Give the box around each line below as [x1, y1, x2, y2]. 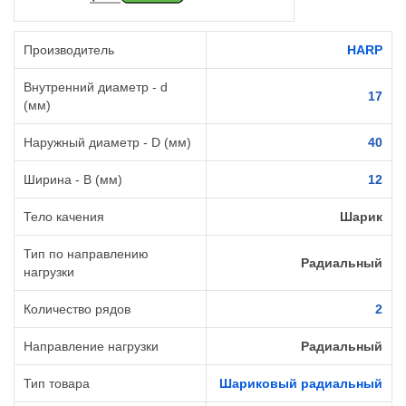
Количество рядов [24, 302, 130, 317]
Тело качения [24, 209, 104, 225]
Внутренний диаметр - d [24, 80, 168, 95]
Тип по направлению [24, 246, 149, 262]
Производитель [24, 43, 114, 58]
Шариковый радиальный [219, 376, 382, 391]
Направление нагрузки [24, 339, 159, 354]
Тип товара [24, 376, 90, 391]
